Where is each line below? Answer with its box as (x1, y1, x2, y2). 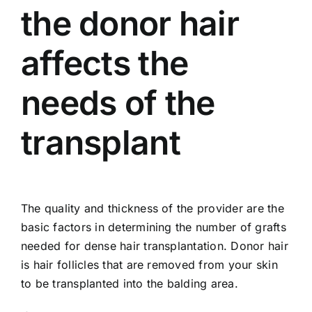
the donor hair (21, 3, 239, 45)
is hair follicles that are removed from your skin (21, 257, 278, 272)
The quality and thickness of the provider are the (21, 201, 284, 215)
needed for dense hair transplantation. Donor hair (21, 238, 288, 253)
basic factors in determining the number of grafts (21, 219, 286, 234)
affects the (21, 42, 189, 84)
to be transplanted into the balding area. (21, 276, 238, 290)
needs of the (21, 82, 215, 124)
